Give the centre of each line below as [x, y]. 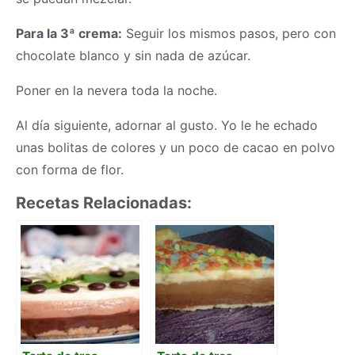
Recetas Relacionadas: [104, 203]
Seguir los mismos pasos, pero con [229, 34]
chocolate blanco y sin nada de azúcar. [133, 56]
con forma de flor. [70, 170]
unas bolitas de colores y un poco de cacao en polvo [176, 148]
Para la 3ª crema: [69, 34]
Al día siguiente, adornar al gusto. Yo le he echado [167, 126]
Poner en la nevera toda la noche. [116, 91]
